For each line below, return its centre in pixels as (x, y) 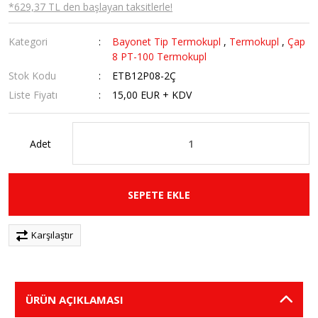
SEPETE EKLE (159, 194)
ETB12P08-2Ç (144, 76)
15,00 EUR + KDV (152, 95)
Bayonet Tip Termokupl (167, 42)
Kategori (28, 42)
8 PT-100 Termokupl (160, 56)
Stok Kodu (32, 76)
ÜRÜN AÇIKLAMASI (75, 300)
